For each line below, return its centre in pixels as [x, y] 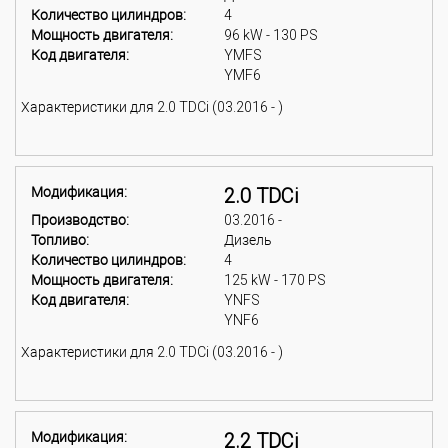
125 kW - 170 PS [275, 280]
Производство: [80, 220]
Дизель [248, 240]
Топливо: [60, 240]
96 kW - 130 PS [271, 35]
